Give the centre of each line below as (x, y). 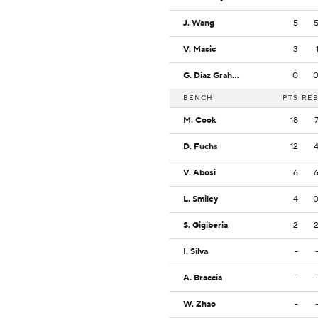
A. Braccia (203, 278)
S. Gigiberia (205, 226)
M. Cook (200, 121)
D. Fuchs (201, 147)
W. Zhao (199, 305)
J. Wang (199, 23)
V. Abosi (199, 173)
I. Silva (196, 252)
